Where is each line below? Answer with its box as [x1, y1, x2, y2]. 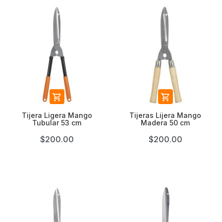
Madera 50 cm [141, 118, 190, 127]
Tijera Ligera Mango [21, 111, 92, 119]
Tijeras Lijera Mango [129, 111, 201, 119]
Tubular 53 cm [32, 118, 81, 127]
